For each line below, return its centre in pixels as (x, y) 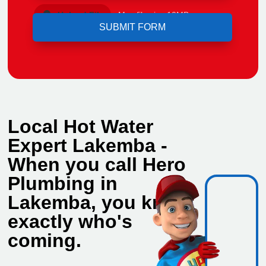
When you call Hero (97, 165)
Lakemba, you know (99, 203)
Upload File (81, 15)
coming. (45, 241)
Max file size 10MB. (155, 15)
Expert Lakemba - (88, 146)
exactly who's (70, 222)
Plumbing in (63, 184)
